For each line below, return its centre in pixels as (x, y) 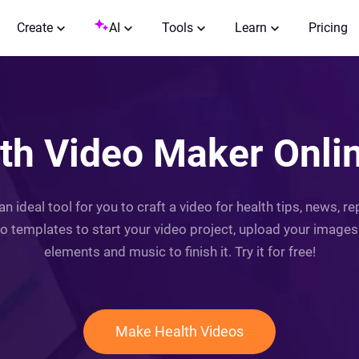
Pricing (328, 28)
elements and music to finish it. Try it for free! (179, 252)
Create (35, 28)
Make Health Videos (179, 331)
